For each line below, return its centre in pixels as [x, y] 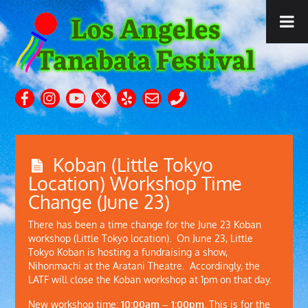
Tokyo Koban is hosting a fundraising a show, [128, 252]
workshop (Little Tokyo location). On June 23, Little [140, 239]
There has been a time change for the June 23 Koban [144, 225]
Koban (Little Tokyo [133, 165]
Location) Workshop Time [135, 183]
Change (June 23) [99, 202]
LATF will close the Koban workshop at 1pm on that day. [150, 280]
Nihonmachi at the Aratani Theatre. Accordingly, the [144, 266]
